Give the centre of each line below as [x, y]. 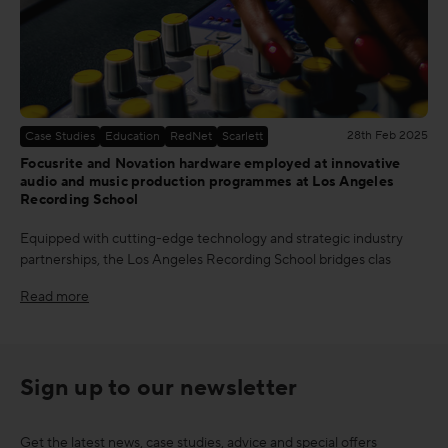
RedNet [191, 136]
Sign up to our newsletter [159, 387]
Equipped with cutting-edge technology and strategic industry [211, 238]
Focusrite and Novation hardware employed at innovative [210, 163]
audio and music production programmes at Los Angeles [207, 181]
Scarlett [242, 136]
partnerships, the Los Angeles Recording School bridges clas [205, 259]
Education [132, 136]
